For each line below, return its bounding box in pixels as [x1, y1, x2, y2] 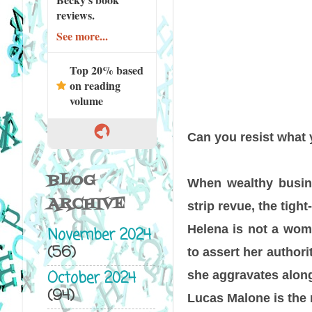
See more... [56, 27, 108, 44]
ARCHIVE [47, 192, 125, 216]
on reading [69, 77, 120, 93]
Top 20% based [69, 61, 143, 78]
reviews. [56, 6, 95, 23]
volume [69, 92, 103, 109]
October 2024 [47, 267, 136, 290]
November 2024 [47, 224, 151, 248]
